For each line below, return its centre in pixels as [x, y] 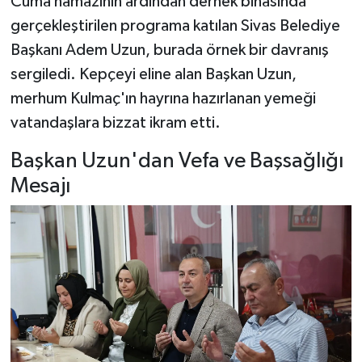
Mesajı [40, 186]
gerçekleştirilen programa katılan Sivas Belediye [175, 25]
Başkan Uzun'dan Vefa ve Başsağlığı [177, 161]
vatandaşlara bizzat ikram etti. [115, 122]
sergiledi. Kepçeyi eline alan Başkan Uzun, [153, 74]
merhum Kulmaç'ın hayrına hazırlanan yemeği [163, 98]
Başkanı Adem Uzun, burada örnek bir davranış [169, 50]
